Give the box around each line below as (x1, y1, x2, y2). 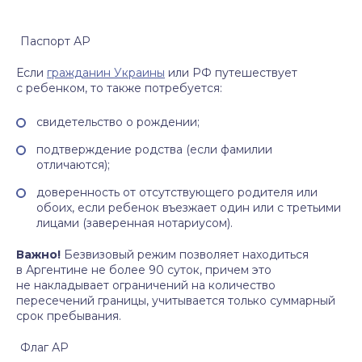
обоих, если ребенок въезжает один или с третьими (36, 200, 341, 215)
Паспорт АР (17, 34, 90, 48)
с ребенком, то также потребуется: (16, 81, 222, 95)
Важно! (16, 247, 61, 262)
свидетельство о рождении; (36, 115, 200, 129)
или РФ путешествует (165, 65, 297, 80)
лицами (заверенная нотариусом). (36, 216, 233, 230)
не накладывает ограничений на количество (16, 278, 276, 293)
